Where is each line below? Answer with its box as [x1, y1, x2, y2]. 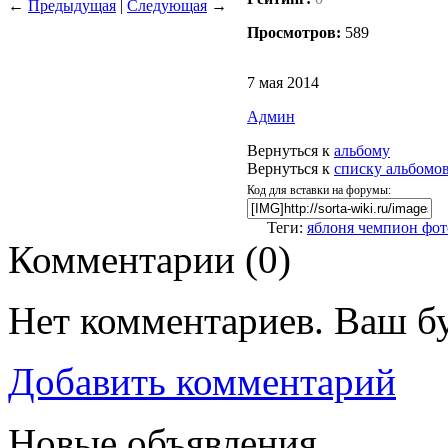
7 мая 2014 [247, 73, 319, 91]
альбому [334, 141, 390, 159]
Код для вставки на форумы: [247, 182, 391, 197]
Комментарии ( [8, 237, 258, 281]
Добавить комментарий [8, 359, 396, 403]
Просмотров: [247, 23, 345, 41]
